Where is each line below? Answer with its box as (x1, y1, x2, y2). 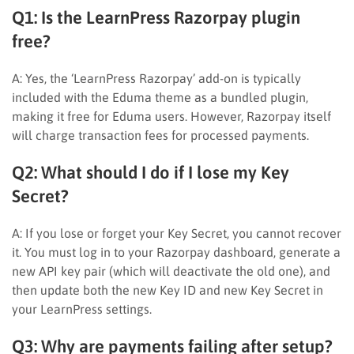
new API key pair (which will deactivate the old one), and (12, 263, 330, 278)
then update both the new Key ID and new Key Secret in (12, 282, 323, 297)
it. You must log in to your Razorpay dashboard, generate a (12, 244, 341, 259)
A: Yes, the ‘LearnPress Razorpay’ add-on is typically (12, 70, 301, 85)
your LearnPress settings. (12, 301, 152, 316)
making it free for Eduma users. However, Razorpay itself (12, 108, 331, 123)
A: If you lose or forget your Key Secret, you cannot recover (12, 225, 341, 240)
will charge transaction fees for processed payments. (12, 127, 309, 142)
